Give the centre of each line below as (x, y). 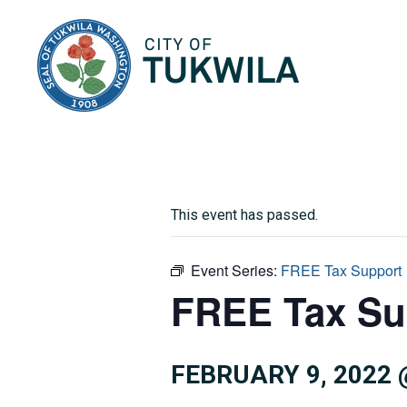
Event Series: (236, 270)
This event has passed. (244, 215)
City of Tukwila (346, 28)
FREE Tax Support (341, 270)
